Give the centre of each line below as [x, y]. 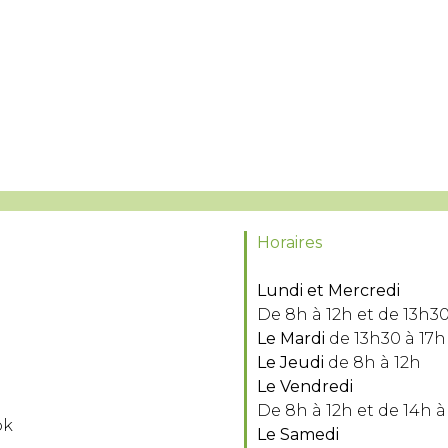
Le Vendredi [305, 386]
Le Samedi [298, 434]
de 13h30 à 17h [387, 338]
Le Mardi [293, 338]
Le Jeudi [290, 362]
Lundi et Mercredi [328, 290]
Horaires [289, 242]
